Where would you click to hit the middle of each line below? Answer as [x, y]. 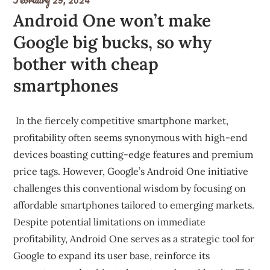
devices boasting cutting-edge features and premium [133, 154]
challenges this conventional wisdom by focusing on [130, 188]
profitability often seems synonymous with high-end [131, 137]
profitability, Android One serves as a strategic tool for [134, 239]
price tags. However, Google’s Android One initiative [131, 171]
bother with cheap [86, 64]
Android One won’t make [112, 20]
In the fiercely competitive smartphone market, [121, 121]
